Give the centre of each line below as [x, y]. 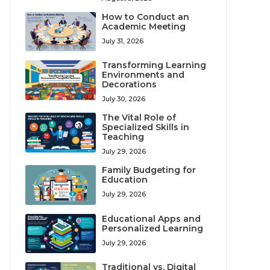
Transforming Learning [154, 65]
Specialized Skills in [146, 127]
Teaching [123, 137]
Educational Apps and [152, 218]
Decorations [130, 85]
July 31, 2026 [123, 41]
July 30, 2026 [124, 99]
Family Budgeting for [149, 170]
